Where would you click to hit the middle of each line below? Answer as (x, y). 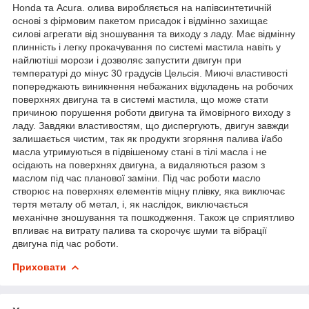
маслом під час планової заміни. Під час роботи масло (137, 178)
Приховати (39, 267)
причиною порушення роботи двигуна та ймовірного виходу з (151, 112)
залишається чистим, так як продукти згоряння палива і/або (148, 138)
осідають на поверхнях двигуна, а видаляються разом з (139, 165)
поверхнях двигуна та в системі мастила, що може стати (140, 99)
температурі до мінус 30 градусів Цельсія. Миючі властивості (150, 73)
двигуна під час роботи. (66, 243)
